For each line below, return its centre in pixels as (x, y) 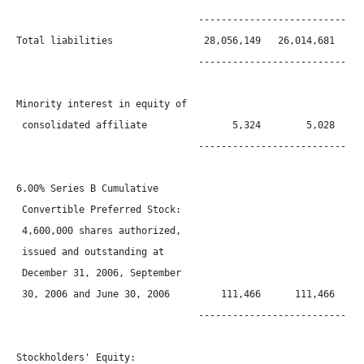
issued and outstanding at (90, 252)
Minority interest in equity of (102, 104)
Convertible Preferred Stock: (99, 210)
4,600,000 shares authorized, (99, 231)
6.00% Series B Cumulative (87, 188)
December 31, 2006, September (99, 273)
